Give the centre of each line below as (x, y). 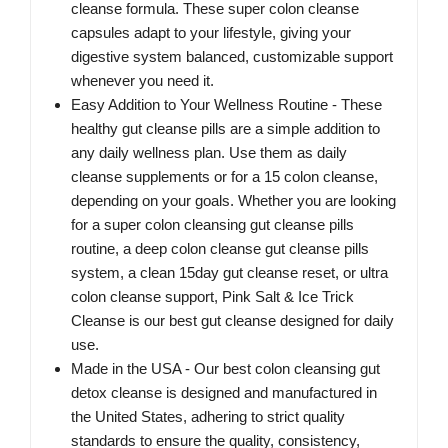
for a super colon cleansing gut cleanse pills (212, 225)
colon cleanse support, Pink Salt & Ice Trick (212, 297)
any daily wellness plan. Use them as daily (209, 153)
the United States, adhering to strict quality (208, 417)
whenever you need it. (142, 81)
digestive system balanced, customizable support (232, 57)
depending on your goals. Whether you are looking (233, 201)
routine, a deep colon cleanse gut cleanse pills (220, 249)
